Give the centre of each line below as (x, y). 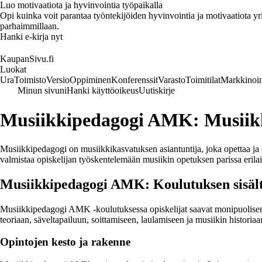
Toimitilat (203, 80)
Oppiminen (90, 80)
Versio (58, 80)
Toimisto (30, 80)
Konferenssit (135, 80)
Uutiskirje (157, 90)
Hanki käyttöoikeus (103, 90)
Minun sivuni (42, 90)
